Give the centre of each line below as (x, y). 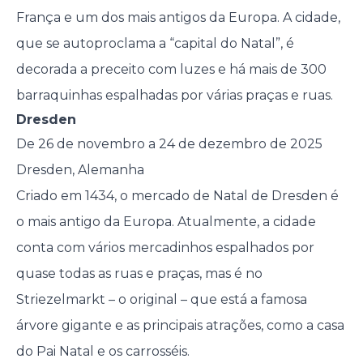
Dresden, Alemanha (80, 170)
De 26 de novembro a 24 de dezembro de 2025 (169, 144)
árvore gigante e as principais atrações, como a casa (180, 326)
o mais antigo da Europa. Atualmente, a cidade (166, 222)
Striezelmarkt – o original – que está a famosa (161, 300)
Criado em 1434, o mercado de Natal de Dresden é (177, 196)
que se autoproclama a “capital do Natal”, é (155, 44)
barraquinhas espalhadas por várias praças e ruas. (174, 96)
